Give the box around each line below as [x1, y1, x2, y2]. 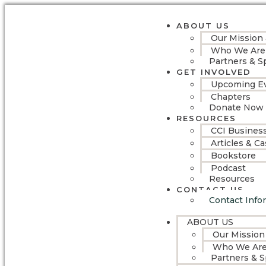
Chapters [210, 91, 251, 102]
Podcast [210, 163, 246, 173]
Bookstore [210, 150, 256, 161]
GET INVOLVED [176, 67, 251, 77]
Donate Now [208, 102, 264, 113]
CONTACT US [176, 185, 244, 194]
